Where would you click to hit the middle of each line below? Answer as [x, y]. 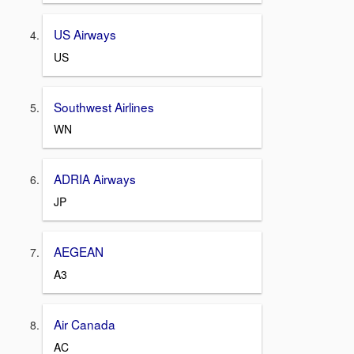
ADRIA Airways [95, 179]
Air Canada [85, 324]
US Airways [85, 34]
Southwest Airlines [104, 106]
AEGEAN [79, 252]
